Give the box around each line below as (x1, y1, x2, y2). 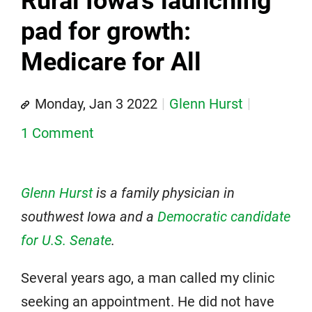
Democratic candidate (157, 208, 290, 225)
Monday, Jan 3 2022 (35, 95, 157, 112)
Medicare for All (21, 47, 201, 77)
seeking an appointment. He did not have (21, 292, 274, 310)
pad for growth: (21, 16, 191, 46)
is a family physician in (93, 184, 235, 201)
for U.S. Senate (21, 231, 111, 249)
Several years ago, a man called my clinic (21, 269, 274, 286)
